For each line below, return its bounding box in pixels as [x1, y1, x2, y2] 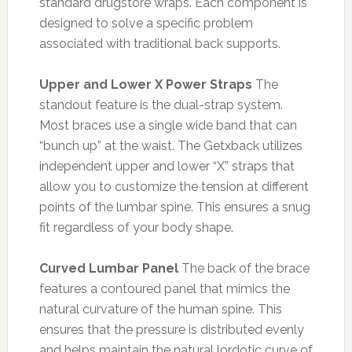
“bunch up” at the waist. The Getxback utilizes [38, 137, 302, 153]
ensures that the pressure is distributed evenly [38, 321, 304, 337]
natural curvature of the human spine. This [38, 301, 282, 317]
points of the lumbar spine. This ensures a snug [38, 199, 310, 214]
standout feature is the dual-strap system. [38, 97, 283, 112]
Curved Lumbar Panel [38, 260, 178, 276]
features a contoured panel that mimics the [38, 280, 290, 296]
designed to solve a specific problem [38, 15, 253, 31]
